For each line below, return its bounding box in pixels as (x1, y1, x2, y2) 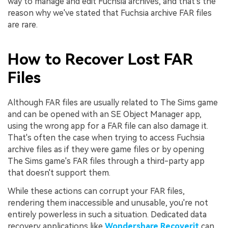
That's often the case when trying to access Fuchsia (8, 132, 205, 142)
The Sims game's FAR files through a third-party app (8, 156, 205, 166)
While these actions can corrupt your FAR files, (8, 186, 185, 196)
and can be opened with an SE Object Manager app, (8, 109, 202, 119)
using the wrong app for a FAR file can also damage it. (8, 121, 208, 131)
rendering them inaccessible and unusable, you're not (8, 197, 208, 208)
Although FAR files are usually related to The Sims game (8, 97, 218, 107)
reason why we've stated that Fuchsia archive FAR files (8, 8, 212, 18)
